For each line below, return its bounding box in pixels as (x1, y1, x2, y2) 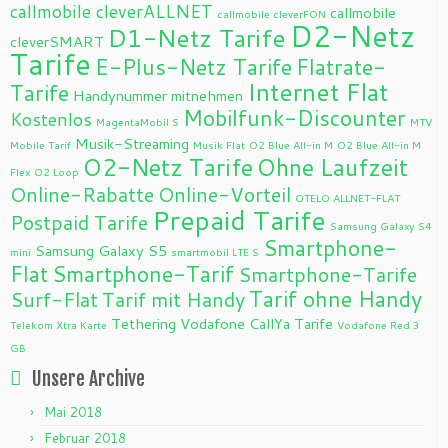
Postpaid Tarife (10, 208, 148, 237)
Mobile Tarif (10, 137, 71, 153)
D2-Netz (290, 15, 415, 57)
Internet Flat (247, 74, 388, 110)
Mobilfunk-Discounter (183, 102, 406, 134)
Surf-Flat (10, 285, 98, 314)
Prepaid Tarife (152, 201, 326, 240)
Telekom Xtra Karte (10, 317, 107, 333)
